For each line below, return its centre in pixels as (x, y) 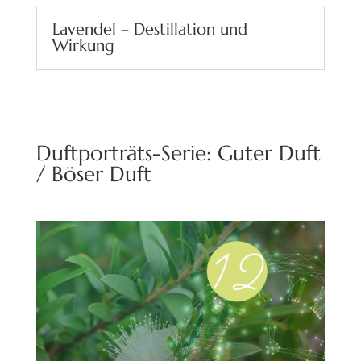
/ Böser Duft (93, 174)
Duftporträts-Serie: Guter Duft (178, 154)
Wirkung (83, 46)
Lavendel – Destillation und (149, 30)
